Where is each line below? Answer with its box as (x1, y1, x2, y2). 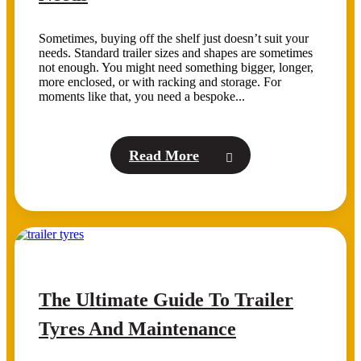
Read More (129, 147, 199, 164)
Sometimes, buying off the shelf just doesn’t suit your (39, 31, 309, 45)
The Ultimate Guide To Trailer (39, 288, 293, 310)
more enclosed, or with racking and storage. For (39, 74, 281, 89)
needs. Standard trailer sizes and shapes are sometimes (39, 45, 313, 60)
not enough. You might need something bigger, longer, (39, 60, 313, 74)
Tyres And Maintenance (39, 317, 236, 339)
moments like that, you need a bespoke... (39, 89, 245, 103)
